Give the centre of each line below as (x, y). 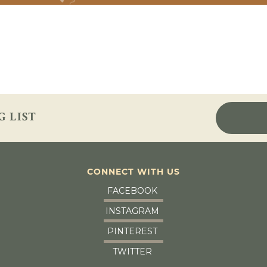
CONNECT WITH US (133, 171)
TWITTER (132, 252)
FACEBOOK (132, 190)
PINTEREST (132, 232)
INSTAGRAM (132, 211)
